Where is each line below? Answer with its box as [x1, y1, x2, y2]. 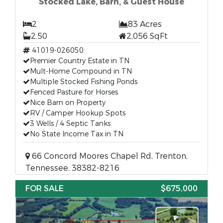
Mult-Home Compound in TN [30, 67, 132, 76]
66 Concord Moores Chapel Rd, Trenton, [30, 151, 188, 161]
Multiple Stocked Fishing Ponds [30, 77, 137, 87]
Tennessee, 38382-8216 [25, 163, 119, 173]
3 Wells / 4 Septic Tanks [30, 119, 111, 128]
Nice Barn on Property [30, 98, 106, 108]
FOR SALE [25, 183, 64, 194]
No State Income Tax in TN [30, 129, 123, 139]
